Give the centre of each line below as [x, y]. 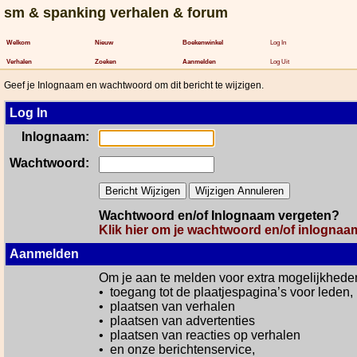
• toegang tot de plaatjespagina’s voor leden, [226, 292]
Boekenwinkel [203, 43]
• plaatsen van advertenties [177, 321]
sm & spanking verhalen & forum [116, 13]
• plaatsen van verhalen [167, 306]
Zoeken [106, 62]
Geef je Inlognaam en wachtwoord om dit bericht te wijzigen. [134, 85]
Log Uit [280, 62]
